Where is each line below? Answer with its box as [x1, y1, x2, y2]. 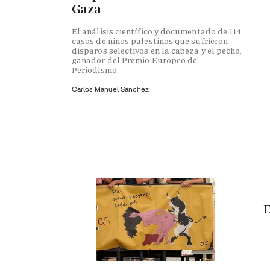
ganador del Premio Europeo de [72, 55, 198, 66]
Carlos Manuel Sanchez [72, 84, 149, 94]
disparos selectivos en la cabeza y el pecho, [72, 45, 242, 57]
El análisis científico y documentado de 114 [72, 26, 242, 37]
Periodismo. [72, 64, 119, 76]
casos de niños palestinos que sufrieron [72, 36, 228, 47]
